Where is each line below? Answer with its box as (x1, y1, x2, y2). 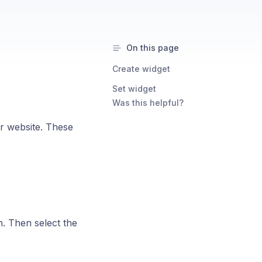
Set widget (112, 84, 156, 94)
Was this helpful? (112, 98, 184, 108)
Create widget (112, 64, 170, 74)
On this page (126, 43, 179, 53)
